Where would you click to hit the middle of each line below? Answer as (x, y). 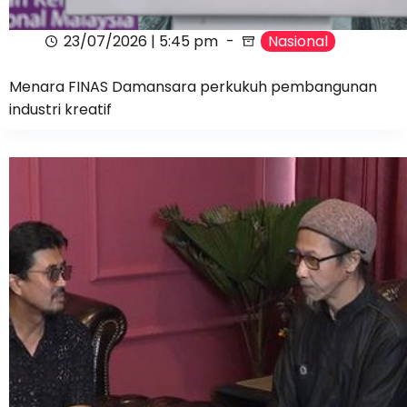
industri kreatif (60, 110)
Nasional (298, 42)
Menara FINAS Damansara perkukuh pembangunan (193, 87)
